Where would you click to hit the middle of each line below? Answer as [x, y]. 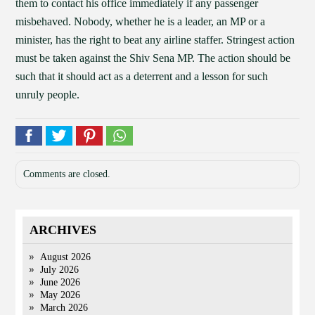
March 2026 [64, 308]
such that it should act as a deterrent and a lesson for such [142, 76]
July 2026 [60, 270]
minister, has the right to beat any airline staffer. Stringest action [155, 40]
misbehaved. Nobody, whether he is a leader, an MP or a [141, 21]
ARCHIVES [63, 230]
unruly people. [48, 95]
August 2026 [66, 257]
